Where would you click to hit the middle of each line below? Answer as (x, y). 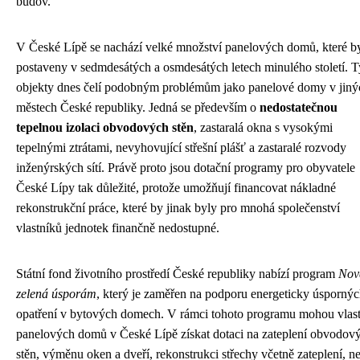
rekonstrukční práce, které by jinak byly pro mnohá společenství (178, 208)
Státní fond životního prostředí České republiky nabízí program (177, 274)
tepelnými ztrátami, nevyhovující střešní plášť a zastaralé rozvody (181, 147)
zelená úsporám (56, 294)
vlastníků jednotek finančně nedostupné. (118, 228)
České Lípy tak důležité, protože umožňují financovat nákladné (176, 188)
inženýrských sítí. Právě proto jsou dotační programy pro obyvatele (186, 168)
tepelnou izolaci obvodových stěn (105, 127)
